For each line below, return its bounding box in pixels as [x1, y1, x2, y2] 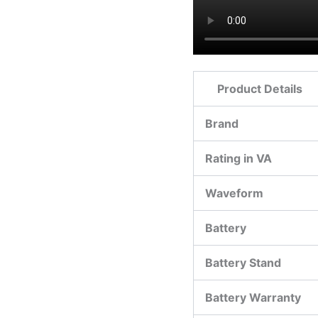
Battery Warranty [205, 290, 301, 305]
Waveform [205, 185, 263, 200]
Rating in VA [205, 150, 272, 165]
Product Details [216, 81, 302, 96]
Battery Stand [205, 255, 281, 270]
